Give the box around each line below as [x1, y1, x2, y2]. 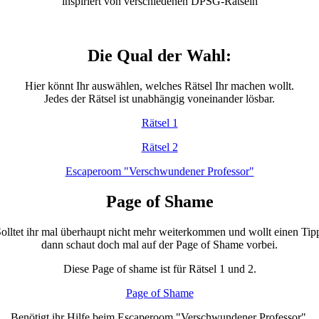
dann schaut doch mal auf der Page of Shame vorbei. [41, 239, 278, 251]
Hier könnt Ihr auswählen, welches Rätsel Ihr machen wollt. [25, 80, 294, 93]
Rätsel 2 [141, 141, 178, 154]
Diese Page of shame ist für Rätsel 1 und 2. [63, 263, 256, 276]
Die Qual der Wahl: [88, 46, 231, 66]
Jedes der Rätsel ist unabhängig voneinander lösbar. [44, 93, 275, 105]
